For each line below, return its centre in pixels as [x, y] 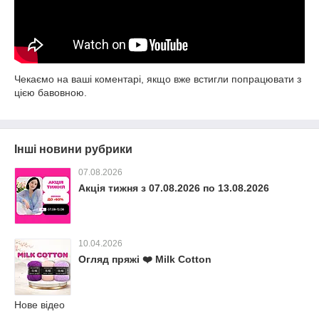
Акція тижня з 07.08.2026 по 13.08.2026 [174, 188]
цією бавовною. [51, 93]
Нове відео [40, 305]
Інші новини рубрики [73, 149]
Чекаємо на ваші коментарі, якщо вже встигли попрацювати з [158, 79]
